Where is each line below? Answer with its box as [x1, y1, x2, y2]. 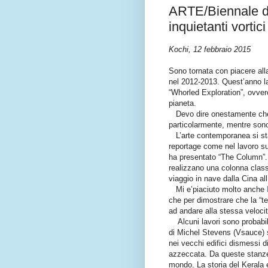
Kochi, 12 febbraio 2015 [169, 44, 251, 54]
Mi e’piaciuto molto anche [169, 184, 264, 194]
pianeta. [169, 98, 196, 108]
